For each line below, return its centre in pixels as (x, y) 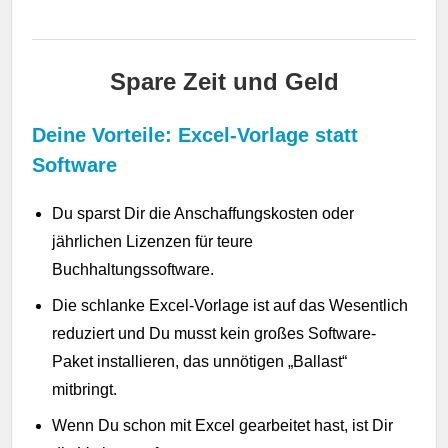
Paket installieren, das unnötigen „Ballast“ (200, 361)
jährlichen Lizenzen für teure (153, 241)
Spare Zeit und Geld (224, 81)
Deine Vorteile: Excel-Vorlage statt (195, 134)
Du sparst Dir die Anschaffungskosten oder (203, 213)
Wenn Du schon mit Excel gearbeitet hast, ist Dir (223, 425)
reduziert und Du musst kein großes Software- (214, 333)
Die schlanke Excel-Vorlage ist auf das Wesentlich (230, 305)
